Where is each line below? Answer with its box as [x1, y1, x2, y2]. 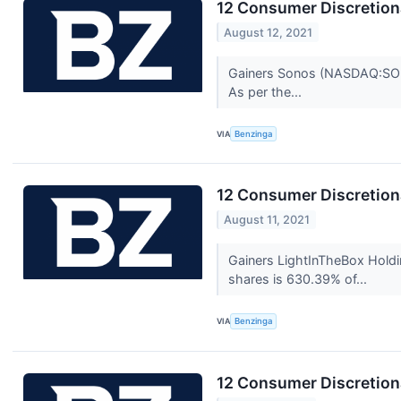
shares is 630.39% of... [227, 271, 371, 287]
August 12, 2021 [224, 25, 313, 39]
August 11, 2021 [224, 212, 311, 226]
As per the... [227, 83, 305, 99]
